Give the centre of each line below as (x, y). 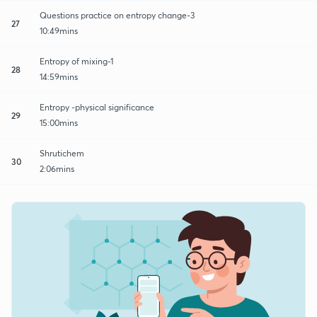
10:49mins (59, 30)
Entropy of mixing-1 (77, 61)
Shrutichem (62, 153)
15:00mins (59, 122)
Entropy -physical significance (97, 107)
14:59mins (59, 76)
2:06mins (57, 168)
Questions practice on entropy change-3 (117, 15)
